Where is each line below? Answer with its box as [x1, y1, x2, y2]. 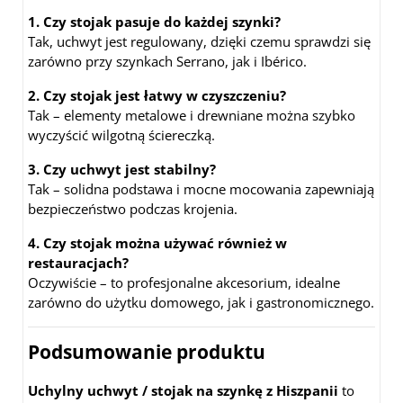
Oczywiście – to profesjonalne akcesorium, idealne [28, 273, 340, 292]
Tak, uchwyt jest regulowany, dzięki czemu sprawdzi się [28, 32, 371, 51]
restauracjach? [28, 254, 129, 273]
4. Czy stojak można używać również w [28, 234, 287, 253]
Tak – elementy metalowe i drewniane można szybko [28, 106, 355, 125]
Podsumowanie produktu [28, 339, 265, 365]
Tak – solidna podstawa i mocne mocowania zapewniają [28, 180, 374, 199]
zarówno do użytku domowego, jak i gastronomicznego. [28, 293, 374, 312]
